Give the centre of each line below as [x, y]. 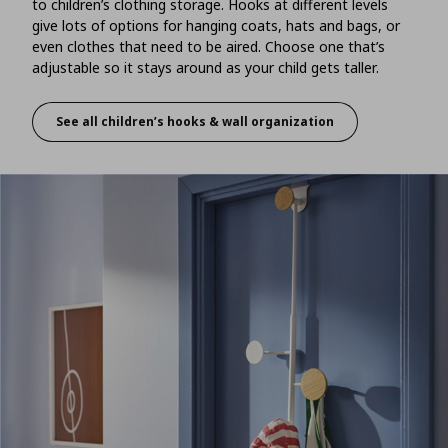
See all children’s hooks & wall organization [195, 122]
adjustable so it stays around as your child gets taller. [205, 67]
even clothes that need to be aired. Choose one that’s [208, 46]
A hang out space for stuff [276, 128]
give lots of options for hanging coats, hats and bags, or [216, 25]
